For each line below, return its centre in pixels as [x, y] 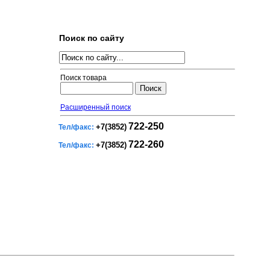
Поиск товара [83, 78]
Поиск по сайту [91, 38]
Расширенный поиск [95, 108]
